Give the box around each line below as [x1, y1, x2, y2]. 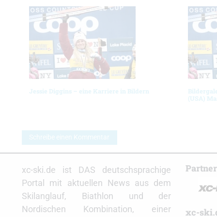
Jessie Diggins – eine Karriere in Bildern [29, 87, 149, 95]
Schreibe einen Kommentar [29, 133, 110, 141]
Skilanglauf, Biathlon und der [22, 190, 171, 201]
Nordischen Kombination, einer [22, 203, 171, 214]
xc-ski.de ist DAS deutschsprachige [22, 164, 171, 175]
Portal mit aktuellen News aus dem [22, 177, 171, 188]
